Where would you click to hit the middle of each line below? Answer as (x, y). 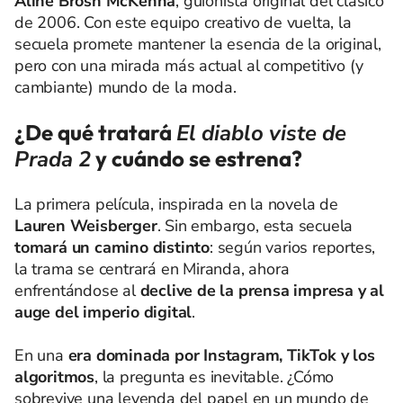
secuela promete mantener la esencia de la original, (198, 44)
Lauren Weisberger (86, 226)
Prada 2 (53, 159)
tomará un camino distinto (112, 247)
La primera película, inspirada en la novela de (176, 204)
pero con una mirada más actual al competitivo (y (189, 66)
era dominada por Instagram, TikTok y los (221, 355)
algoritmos (55, 377)
